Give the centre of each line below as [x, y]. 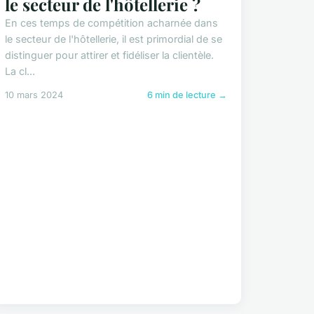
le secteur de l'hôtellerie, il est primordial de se [113, 39]
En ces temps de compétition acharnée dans [111, 22]
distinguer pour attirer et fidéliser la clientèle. [109, 55]
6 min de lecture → [187, 95]
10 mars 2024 [34, 95]
